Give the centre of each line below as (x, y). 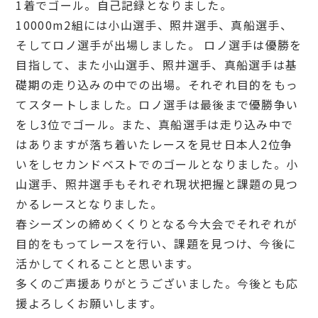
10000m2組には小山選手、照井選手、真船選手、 (154, 25)
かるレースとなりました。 (89, 204)
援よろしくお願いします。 (89, 303)
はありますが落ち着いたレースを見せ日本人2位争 (154, 144)
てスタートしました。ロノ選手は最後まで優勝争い (157, 104)
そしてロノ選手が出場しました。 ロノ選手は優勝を (159, 45)
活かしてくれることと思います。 (107, 263)
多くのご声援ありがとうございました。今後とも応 (157, 283)
